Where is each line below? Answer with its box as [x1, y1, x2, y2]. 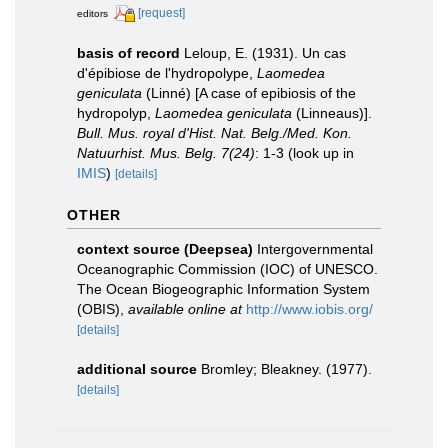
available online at [128, 300, 242, 317]
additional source [77, 360, 197, 377]
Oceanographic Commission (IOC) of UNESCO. [77, 260, 378, 277]
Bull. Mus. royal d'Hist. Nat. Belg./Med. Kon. [77, 124, 352, 141]
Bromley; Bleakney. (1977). [201, 360, 372, 377]
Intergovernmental [257, 240, 373, 257]
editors [77, 7, 108, 19]
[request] [138, 5, 185, 20]
